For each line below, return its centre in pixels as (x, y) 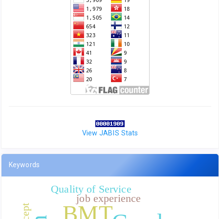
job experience (109, 198)
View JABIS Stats (110, 133)
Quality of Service (91, 189)
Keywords (24, 165)
